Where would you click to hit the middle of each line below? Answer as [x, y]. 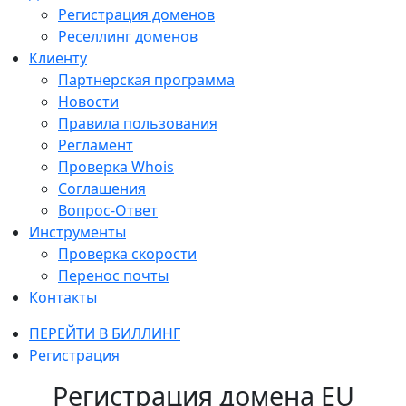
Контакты [63, 297]
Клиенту [58, 58]
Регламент [96, 145]
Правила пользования [138, 123]
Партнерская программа [146, 79]
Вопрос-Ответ [108, 210]
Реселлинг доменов [128, 36]
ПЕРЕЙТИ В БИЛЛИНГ [105, 333]
